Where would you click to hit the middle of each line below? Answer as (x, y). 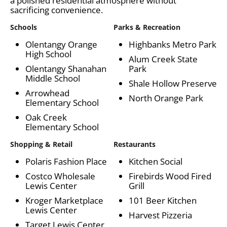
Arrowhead (47, 93)
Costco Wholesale (60, 176)
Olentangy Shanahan (66, 68)
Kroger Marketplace (64, 200)
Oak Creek (46, 117)
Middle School (53, 78)
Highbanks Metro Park (173, 44)
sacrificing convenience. (56, 10)
